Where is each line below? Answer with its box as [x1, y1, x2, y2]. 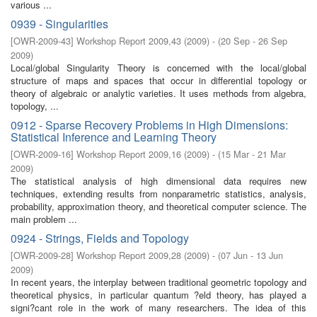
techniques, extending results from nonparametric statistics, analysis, [11, 187, 306, 200]
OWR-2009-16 [13, 147, 71, 161]
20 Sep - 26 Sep [221, 34, 287, 47]
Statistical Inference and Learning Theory [11, 129, 217, 145]
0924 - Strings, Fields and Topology [11, 230, 189, 246]
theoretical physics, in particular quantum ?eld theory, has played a [11, 288, 306, 301]
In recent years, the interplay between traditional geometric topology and [11, 275, 306, 289]
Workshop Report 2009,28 [76, 248, 181, 262]
